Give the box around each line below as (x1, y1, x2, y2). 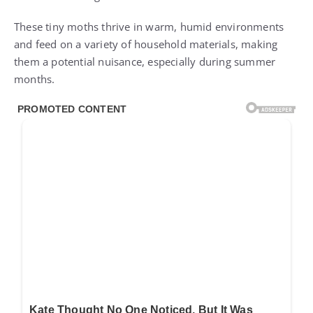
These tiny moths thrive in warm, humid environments (14, 19, 284, 34)
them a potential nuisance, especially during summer (14, 54, 276, 68)
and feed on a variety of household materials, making (14, 36, 278, 51)
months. (14, 71, 55, 86)
